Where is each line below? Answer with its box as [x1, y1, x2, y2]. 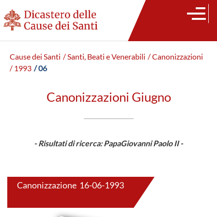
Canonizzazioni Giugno [46, 90, 171, 104]
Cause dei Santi [10, 52, 61, 61]
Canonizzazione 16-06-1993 [17, 180, 124, 190]
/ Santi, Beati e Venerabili [63, 52, 145, 61]
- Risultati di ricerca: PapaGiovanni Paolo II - [34, 139, 183, 148]
